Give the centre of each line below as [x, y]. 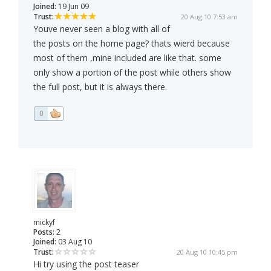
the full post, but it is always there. [100, 87]
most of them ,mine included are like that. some [127, 58]
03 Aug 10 [74, 242]
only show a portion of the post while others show [132, 73]
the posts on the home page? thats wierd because [132, 44]
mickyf [44, 223]
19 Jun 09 [73, 7]
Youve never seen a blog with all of [102, 29]
